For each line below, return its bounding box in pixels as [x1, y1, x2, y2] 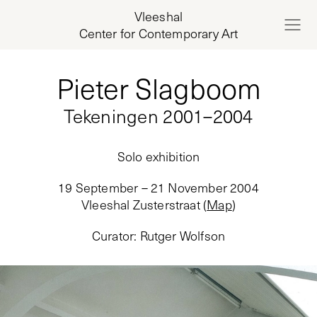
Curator [91, 227, 134, 244]
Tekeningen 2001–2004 [64, 103, 253, 128]
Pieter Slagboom [56, 69, 261, 107]
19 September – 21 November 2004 [58, 179, 259, 196]
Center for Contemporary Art [79, 25, 238, 42]
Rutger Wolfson [139, 227, 226, 244]
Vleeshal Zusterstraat [81, 196, 200, 213]
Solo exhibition [117, 148, 200, 165]
